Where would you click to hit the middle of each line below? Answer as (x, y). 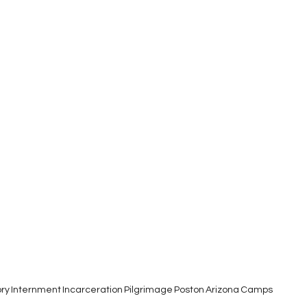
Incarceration (93, 290)
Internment (36, 290)
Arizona (222, 290)
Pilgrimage (148, 290)
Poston (189, 290)
